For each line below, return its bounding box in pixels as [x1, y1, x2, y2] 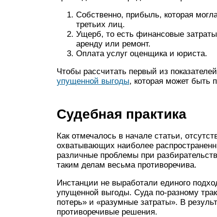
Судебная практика [57, 107, 186, 122]
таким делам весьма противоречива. [57, 160, 197, 170]
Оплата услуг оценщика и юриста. [76, 49, 207, 58]
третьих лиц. [76, 20, 125, 29]
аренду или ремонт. [76, 39, 151, 48]
